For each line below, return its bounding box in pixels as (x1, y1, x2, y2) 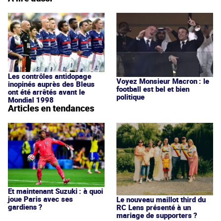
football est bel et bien (116, 83, 189, 94)
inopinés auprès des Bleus (8, 79, 95, 89)
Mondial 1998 (8, 95, 54, 105)
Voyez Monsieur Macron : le (116, 75, 209, 86)
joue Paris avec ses (8, 194, 73, 204)
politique (116, 91, 145, 102)
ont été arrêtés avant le (8, 87, 85, 97)
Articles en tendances (8, 102, 94, 114)
